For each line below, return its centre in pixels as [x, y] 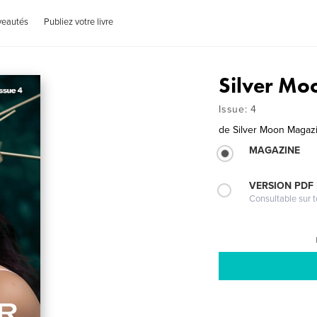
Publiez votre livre [79, 22]
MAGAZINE [275, 150]
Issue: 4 [238, 109]
